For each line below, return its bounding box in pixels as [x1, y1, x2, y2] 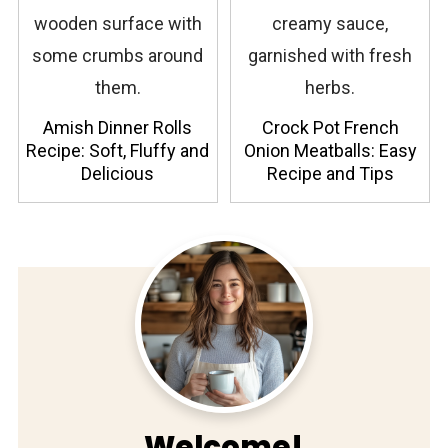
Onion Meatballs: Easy [243, 139, 417, 161]
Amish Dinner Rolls [43, 116, 193, 138]
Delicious [81, 162, 155, 184]
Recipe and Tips [266, 162, 394, 184]
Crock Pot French [261, 116, 399, 138]
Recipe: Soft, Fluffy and [26, 139, 210, 161]
